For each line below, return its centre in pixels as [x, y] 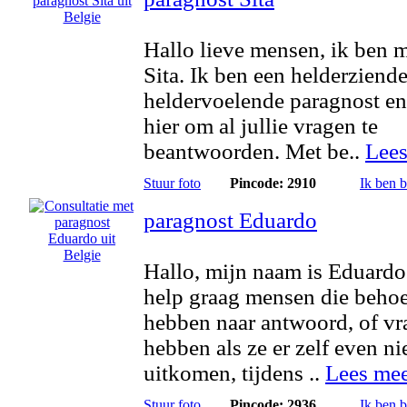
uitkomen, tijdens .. [234, 373]
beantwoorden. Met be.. [254, 151]
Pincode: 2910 [273, 183]
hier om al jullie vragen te [261, 126]
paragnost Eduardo [230, 220]
